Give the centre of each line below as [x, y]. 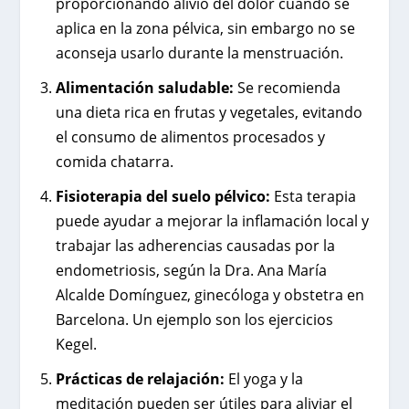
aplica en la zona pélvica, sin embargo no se [205, 28]
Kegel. [76, 344]
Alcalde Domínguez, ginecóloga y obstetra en [210, 294]
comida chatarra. [114, 161]
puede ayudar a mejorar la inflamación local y [212, 220]
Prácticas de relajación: [140, 379]
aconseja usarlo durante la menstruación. [199, 52]
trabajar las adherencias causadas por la [195, 245]
